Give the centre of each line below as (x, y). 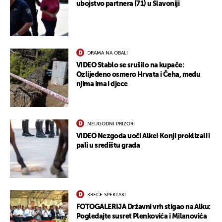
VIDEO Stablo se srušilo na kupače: (130, 66)
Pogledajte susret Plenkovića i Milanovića (142, 217)
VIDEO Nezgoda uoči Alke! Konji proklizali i (143, 137)
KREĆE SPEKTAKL (107, 195)
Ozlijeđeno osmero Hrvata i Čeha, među (139, 75)
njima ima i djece (102, 84)
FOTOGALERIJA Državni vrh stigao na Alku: (143, 207)
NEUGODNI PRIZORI (111, 124)
